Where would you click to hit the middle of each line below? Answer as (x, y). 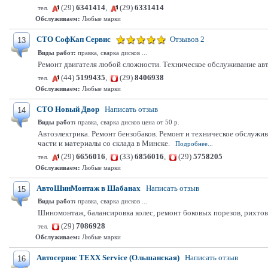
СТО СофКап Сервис (74, 39)
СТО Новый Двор (68, 109)
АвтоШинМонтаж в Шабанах (89, 188)
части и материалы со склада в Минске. (104, 143)
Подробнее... (194, 144)
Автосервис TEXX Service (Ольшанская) (108, 258)
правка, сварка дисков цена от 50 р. (128, 122)
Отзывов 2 (187, 39)
